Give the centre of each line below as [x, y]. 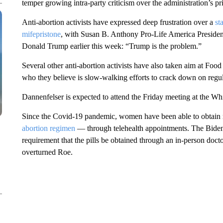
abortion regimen [48, 128]
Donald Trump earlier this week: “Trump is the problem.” [111, 46]
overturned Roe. [47, 152]
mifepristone [41, 34]
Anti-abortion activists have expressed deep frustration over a [118, 22]
